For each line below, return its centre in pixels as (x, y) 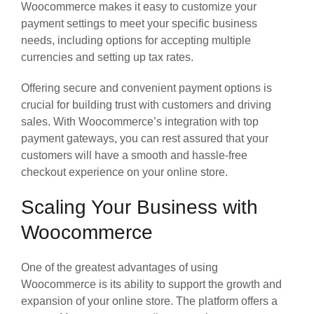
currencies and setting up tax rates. (107, 57)
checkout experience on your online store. (124, 172)
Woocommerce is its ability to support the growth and (151, 284)
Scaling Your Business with (139, 207)
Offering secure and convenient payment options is (146, 88)
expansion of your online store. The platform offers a (149, 301)
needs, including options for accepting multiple (136, 40)
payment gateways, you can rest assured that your (145, 138)
